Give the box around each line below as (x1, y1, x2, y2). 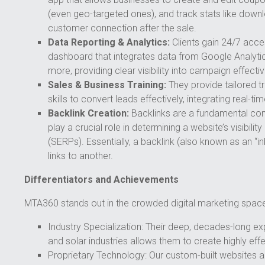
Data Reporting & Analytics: (47, 37, 170, 49)
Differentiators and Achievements (24, 174, 179, 186)
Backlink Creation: (47, 108, 129, 119)
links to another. (47, 150, 113, 162)
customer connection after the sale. (47, 22, 196, 34)
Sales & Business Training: (47, 79, 166, 91)
